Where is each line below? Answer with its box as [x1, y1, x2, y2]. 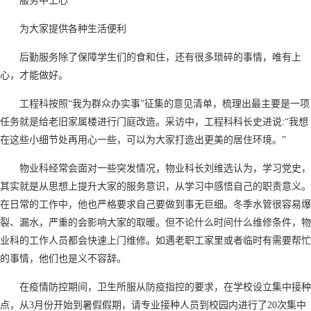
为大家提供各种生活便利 [19, 23, 126, 34]
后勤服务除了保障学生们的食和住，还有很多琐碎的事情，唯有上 [19, 51, 301, 62]
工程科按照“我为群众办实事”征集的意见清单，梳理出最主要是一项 [19, 98, 310, 109]
